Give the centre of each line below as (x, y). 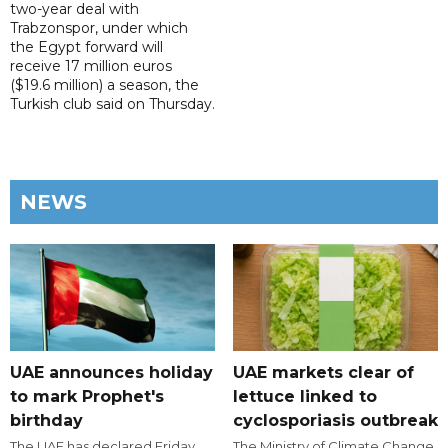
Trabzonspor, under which (99, 28)
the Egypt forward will (86, 47)
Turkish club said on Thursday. (112, 104)
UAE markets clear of (323, 373)
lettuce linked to (304, 397)
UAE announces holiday (111, 373)
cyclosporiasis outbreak (335, 421)
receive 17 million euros (91, 66)
